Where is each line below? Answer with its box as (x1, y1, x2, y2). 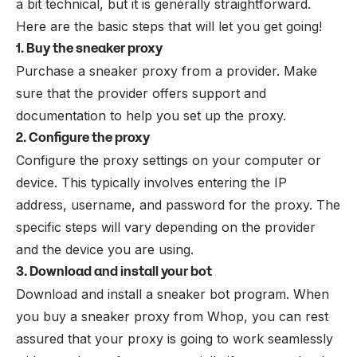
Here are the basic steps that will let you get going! (16, 18, 322, 35)
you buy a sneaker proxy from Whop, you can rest (16, 308, 328, 325)
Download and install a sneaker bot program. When (16, 286, 329, 303)
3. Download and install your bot (16, 262, 212, 281)
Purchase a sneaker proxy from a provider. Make (16, 63, 317, 80)
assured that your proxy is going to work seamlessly (16, 331, 333, 347)
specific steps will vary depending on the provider (16, 219, 316, 236)
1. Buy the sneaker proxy (16, 39, 163, 58)
